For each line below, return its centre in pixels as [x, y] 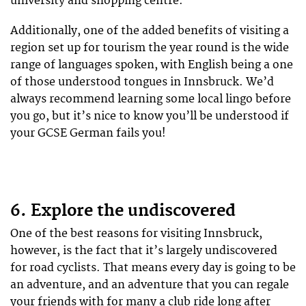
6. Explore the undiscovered [123, 211]
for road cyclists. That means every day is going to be [153, 268]
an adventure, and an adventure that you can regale [150, 285]
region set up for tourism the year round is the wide [150, 48]
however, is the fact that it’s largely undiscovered [144, 251]
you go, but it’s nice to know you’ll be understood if [150, 116]
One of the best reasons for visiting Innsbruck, [136, 234]
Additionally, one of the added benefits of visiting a [150, 31]
